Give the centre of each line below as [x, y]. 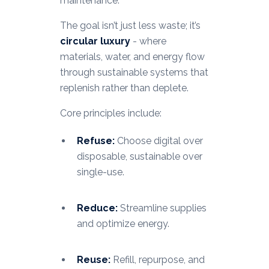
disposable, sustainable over [139, 157]
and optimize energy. [123, 224]
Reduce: [97, 208]
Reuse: [93, 260]
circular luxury [95, 41]
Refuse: [95, 141]
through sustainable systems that [134, 73]
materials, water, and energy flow [132, 57]
